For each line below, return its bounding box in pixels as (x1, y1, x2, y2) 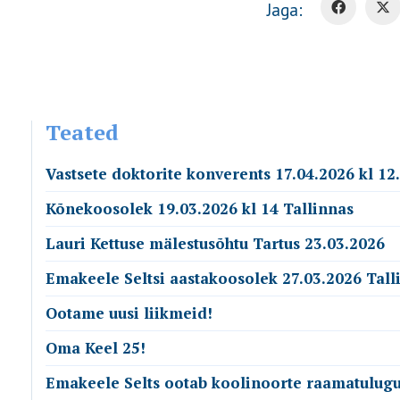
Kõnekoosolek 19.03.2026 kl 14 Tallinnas (46, 198, 354, 219)
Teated (46, 118, 119, 146)
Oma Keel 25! (46, 337, 146, 358)
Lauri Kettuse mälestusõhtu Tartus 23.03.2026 (46, 233, 385, 254)
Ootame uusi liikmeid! (46, 303, 212, 323)
